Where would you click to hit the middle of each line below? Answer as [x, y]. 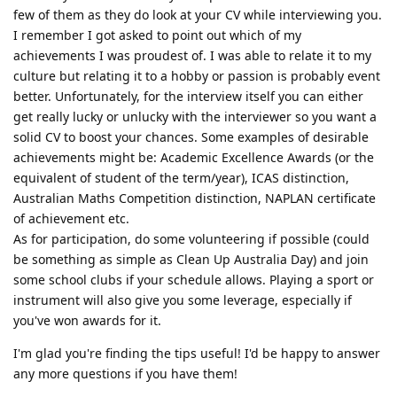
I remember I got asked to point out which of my [157, 35]
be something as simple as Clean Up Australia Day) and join [191, 259]
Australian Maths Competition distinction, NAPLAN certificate [195, 198]
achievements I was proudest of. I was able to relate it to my [192, 55]
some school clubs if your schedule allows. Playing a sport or [194, 279]
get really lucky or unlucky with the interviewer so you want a [195, 116]
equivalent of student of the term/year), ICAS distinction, [181, 177]
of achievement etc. [71, 218]
